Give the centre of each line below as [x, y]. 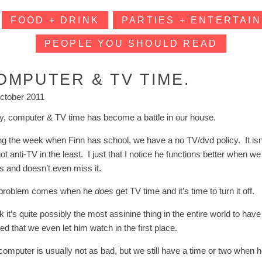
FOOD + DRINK [55, 20]
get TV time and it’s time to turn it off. [184, 191]
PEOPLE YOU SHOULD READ [131, 44]
